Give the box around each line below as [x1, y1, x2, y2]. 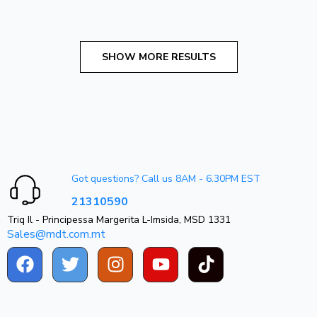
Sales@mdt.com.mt [7, 226, 105, 242]
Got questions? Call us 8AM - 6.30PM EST [71, 172, 260, 186]
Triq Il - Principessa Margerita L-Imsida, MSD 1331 [7, 212, 231, 226]
